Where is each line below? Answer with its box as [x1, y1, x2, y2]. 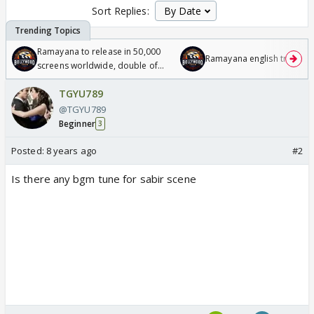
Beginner [59, 117, 95, 130]
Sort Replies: [92, 4, 149, 18]
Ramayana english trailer [205, 52, 305, 64]
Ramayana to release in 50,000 [37, 45, 161, 57]
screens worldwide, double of [37, 59, 158, 71]
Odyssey [37, 73, 72, 86]
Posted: [11, 144, 46, 157]
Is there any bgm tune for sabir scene [11, 171, 196, 186]
